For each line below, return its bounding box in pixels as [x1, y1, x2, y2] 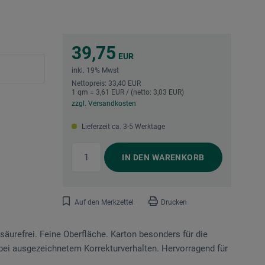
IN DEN [122, 153, 150, 163]
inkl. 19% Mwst [72, 66, 119, 75]
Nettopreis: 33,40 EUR [72, 79, 141, 88]
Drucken [161, 198, 187, 207]
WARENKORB [150, 153, 205, 163]
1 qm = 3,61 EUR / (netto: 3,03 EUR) [72, 88, 184, 97]
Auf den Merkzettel [75, 198, 134, 207]
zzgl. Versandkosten [72, 99, 136, 108]
